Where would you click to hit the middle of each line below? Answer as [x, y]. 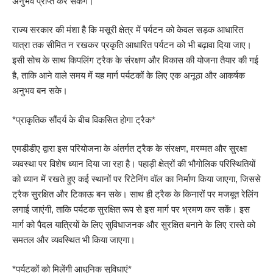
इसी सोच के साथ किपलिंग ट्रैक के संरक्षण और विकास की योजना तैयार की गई [135, 60]
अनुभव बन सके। [40, 91]
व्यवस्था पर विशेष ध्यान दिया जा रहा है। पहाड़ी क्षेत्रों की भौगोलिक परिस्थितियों [134, 164]
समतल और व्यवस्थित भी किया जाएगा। [74, 240]
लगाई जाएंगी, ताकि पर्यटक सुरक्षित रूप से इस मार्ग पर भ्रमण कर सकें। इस [131, 210]
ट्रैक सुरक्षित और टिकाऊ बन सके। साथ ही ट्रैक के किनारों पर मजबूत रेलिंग [135, 194]
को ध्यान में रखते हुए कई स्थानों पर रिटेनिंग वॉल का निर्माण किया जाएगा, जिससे [136, 179]
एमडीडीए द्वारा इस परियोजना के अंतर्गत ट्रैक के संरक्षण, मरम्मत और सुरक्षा [129, 149]
